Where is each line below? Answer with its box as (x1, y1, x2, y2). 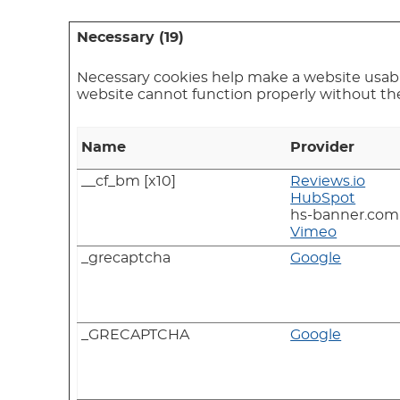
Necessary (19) (77, 29, 185, 45)
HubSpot (290, 190, 356, 205)
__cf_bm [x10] (81, 173, 177, 188)
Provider (290, 139, 355, 154)
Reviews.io (290, 173, 366, 188)
